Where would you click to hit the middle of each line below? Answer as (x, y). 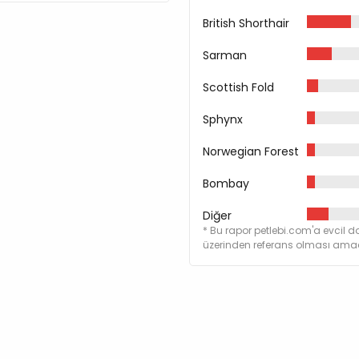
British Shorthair (246, 23)
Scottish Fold (238, 87)
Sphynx (223, 119)
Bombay (226, 183)
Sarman (225, 55)
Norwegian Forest (251, 151)
